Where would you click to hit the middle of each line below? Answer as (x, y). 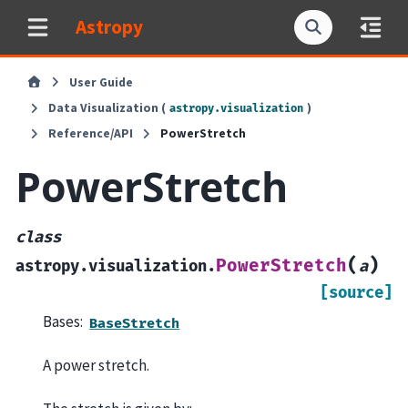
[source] (356, 293)
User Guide (102, 82)
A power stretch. (96, 366)
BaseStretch (135, 323)
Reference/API (90, 134)
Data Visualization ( (107, 108)
